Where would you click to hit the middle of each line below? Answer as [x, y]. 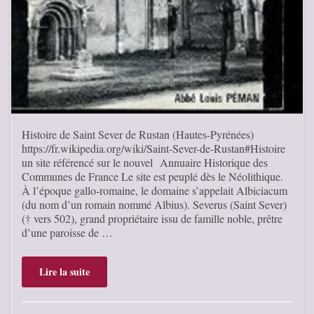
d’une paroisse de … [67, 232]
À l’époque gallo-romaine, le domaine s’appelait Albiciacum [155, 190]
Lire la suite [64, 271]
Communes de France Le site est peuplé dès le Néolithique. [152, 176]
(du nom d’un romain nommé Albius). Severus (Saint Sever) [154, 204]
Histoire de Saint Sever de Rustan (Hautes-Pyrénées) [138, 134]
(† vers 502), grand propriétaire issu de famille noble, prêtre [152, 218]
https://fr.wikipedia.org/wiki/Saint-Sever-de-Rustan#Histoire [153, 148]
